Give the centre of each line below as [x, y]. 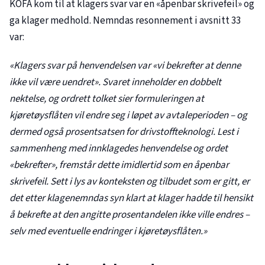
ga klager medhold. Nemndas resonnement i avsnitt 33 [125, 20]
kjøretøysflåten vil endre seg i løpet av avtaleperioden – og [128, 116]
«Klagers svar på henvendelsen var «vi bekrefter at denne [125, 66]
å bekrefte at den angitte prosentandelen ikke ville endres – [130, 215]
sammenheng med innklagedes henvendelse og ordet [119, 149]
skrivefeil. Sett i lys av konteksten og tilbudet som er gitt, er [130, 182]
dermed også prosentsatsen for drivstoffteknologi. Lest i [124, 132]
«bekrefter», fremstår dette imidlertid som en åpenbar [119, 165]
